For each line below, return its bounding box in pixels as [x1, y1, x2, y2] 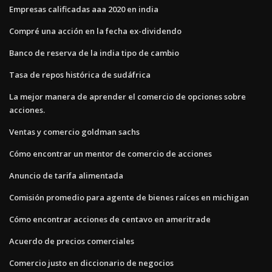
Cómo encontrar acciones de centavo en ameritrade [9, 213, 211, 225]
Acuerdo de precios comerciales [9, 235, 134, 246]
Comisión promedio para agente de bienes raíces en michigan [9, 191, 249, 203]
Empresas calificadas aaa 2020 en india [9, 3, 158, 15]
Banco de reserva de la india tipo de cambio [9, 47, 179, 58]
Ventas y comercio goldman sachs [9, 126, 140, 137]
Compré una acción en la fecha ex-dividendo [9, 25, 182, 36]
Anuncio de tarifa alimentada [9, 169, 123, 181]
